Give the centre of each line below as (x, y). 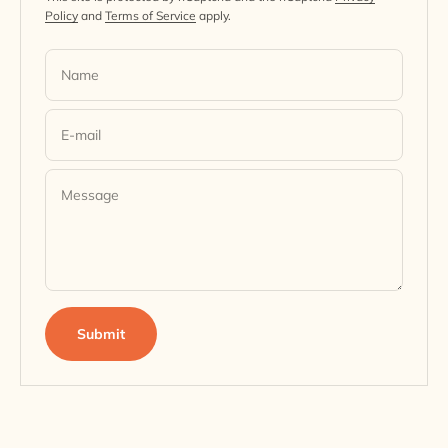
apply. (213, 16)
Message (90, 195)
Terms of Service (150, 16)
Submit (101, 334)
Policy (61, 16)
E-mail (81, 135)
